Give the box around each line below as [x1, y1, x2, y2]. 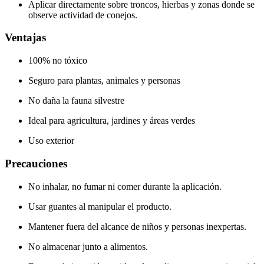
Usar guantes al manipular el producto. [28, 201, 171, 212]
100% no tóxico [28, 55, 87, 66]
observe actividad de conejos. [28, 9, 137, 20]
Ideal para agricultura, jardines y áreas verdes [28, 115, 195, 126]
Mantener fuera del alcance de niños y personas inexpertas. [28, 221, 246, 232]
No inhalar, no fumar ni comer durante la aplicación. [28, 181, 222, 192]
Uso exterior [28, 136, 74, 146]
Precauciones [5, 157, 67, 170]
